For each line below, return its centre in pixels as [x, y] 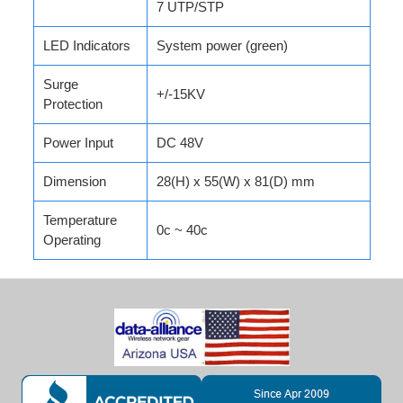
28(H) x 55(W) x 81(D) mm [235, 182]
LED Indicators [86, 46]
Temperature [80, 221]
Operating [72, 241]
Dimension [74, 182]
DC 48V [179, 143]
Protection [72, 105]
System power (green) [222, 46]
